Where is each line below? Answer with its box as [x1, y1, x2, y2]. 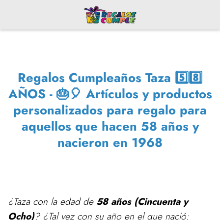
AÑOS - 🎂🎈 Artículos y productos [8, 85, 212, 103]
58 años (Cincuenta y [96, 194, 188, 208]
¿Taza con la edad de [8, 194, 96, 208]
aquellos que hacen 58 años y [21, 117, 199, 136]
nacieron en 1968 [57, 134, 163, 152]
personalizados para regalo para [13, 101, 207, 119]
